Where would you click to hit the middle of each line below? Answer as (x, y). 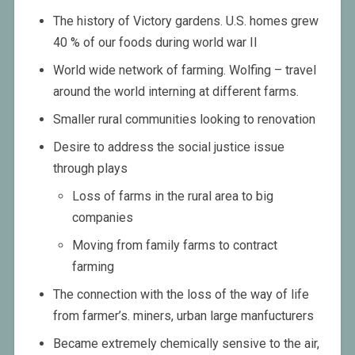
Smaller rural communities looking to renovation (184, 120)
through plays (90, 169)
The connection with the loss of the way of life (181, 295)
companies (102, 218)
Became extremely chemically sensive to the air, (186, 344)
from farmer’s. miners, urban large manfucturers (183, 316)
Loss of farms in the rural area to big (172, 197)
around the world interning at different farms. (176, 92)
